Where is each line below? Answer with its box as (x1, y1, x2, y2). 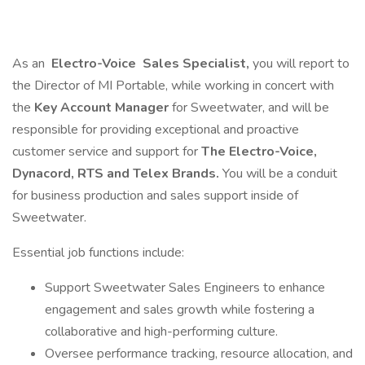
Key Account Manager (34, 99, 172, 117)
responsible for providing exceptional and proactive (12, 121, 299, 139)
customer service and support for (12, 143, 201, 161)
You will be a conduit (222, 165, 337, 182)
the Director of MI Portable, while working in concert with (12, 77, 334, 95)
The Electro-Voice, (201, 143, 317, 161)
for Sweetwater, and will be (172, 99, 329, 117)
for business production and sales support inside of (12, 187, 298, 204)
